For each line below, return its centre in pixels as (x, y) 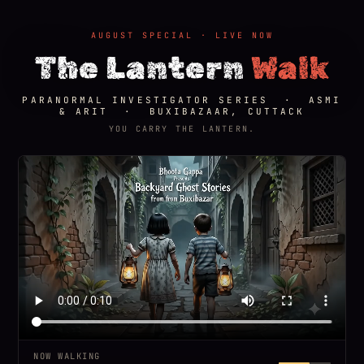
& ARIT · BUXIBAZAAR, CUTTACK (182, 111)
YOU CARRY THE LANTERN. (182, 129)
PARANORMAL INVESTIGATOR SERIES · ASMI (182, 100)
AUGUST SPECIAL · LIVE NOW (182, 35)
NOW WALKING (67, 356)
